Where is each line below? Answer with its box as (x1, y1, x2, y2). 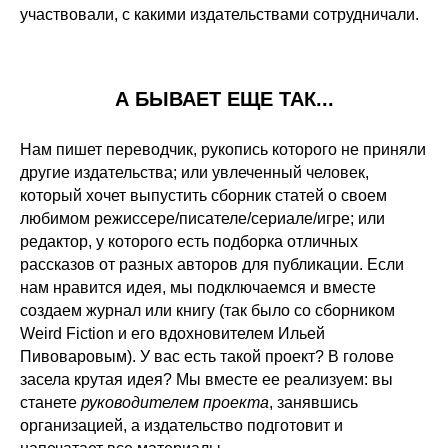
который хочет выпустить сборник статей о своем (20, 187, 387, 204)
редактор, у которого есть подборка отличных (20, 233, 358, 250)
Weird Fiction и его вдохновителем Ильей (20, 325, 325, 342)
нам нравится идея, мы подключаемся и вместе (20, 279, 376, 296)
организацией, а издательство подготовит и (20, 417, 343, 434)
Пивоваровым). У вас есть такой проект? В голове (20, 348, 394, 365)
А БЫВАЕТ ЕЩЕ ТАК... (114, 88, 334, 110)
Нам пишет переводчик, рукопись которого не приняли (20, 141, 426, 158)
